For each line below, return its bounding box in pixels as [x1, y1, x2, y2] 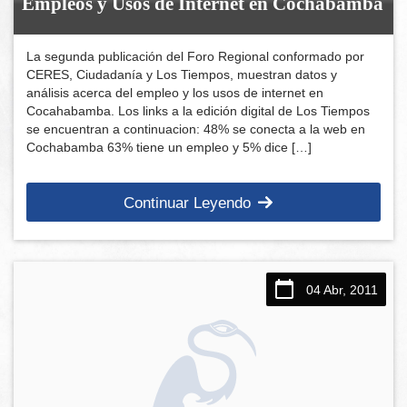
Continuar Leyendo [124, 194, 252, 212]
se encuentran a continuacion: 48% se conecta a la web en [26, 121, 366, 136]
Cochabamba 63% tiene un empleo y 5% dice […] [26, 139, 313, 154]
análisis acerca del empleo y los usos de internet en [26, 84, 324, 100]
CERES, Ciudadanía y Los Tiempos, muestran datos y [26, 66, 338, 82]
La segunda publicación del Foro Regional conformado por [26, 48, 365, 64]
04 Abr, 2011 [305, 282, 378, 297]
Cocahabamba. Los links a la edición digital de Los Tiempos [26, 103, 371, 118]
